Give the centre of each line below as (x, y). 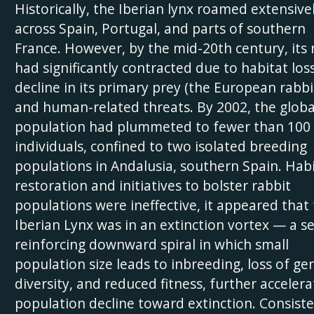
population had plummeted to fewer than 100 (162, 127)
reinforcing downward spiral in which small (151, 244)
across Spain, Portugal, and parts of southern (160, 28)
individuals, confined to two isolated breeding (161, 146)
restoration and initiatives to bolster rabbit (152, 185)
